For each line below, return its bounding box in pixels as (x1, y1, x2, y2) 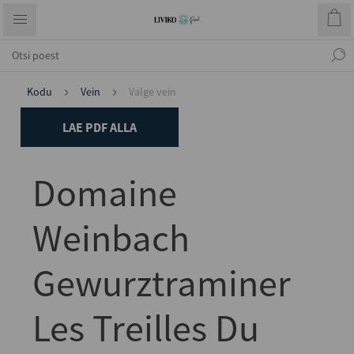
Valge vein (128, 85, 176, 99)
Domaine (32, 169, 177, 217)
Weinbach (32, 214, 190, 262)
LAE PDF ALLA (62, 119, 137, 135)
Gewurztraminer (32, 259, 291, 307)
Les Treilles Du (32, 304, 259, 352)
